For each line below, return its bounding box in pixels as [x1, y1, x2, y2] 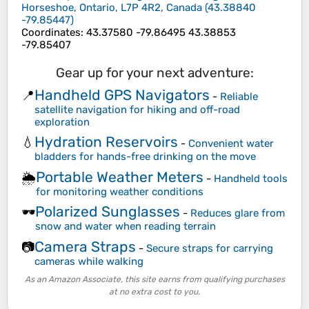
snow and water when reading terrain [35, 220, 216, 233]
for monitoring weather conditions [36, 185, 203, 198]
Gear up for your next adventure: [55, 65, 254, 81]
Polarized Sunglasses [35, 203, 180, 221]
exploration [34, 115, 90, 128]
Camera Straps [34, 237, 136, 255]
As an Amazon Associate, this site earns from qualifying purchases [24, 275, 285, 285]
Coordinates [21, 26, 81, 39]
